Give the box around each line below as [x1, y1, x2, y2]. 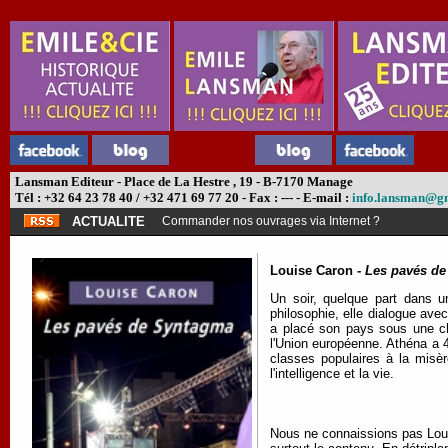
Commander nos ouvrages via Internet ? [162, 214, 380, 228]
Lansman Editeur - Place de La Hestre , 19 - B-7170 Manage [12, 174, 353, 189]
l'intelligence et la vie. [270, 366, 394, 382]
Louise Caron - [270, 263, 365, 278]
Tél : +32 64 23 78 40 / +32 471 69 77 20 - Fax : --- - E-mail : [12, 190, 352, 205]
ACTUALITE [72, 214, 145, 229]
